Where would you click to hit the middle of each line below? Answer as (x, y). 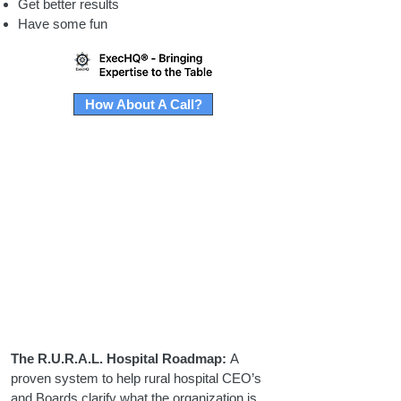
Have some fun (63, 24)
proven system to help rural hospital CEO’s (136, 378)
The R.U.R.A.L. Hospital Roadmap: (119, 358)
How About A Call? (143, 104)
